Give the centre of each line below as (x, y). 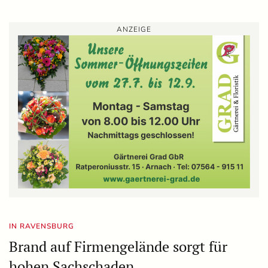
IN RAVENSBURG (42, 226)
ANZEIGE (134, 29)
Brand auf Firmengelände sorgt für (118, 247)
